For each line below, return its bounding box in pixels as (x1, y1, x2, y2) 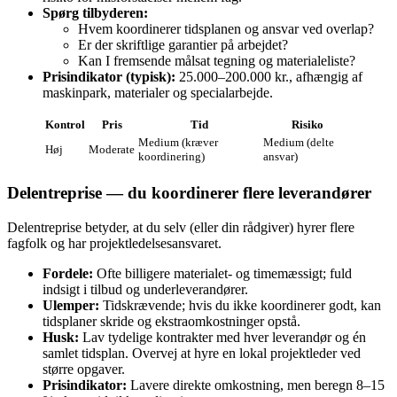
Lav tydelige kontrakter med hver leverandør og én (79, 329, 366, 345)
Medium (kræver (138, 136, 218, 150)
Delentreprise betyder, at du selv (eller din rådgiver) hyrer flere (7, 219, 354, 235)
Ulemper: (43, 297, 99, 313)
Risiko (292, 118, 323, 132)
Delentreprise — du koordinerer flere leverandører (7, 183, 371, 202)
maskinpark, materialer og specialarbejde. (43, 85, 273, 101)
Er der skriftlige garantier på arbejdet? (78, 37, 288, 53)
